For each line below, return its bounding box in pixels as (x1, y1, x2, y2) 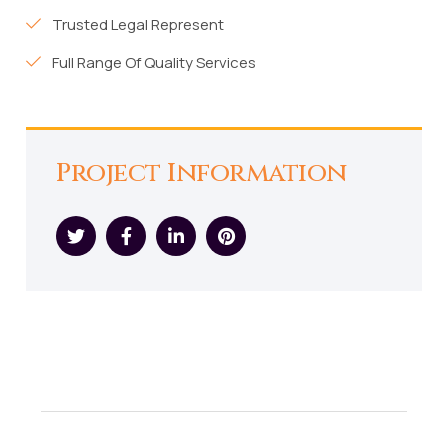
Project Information (56, 155, 347, 191)
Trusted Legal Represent (52, 14, 225, 35)
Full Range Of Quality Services (52, 52, 257, 73)
